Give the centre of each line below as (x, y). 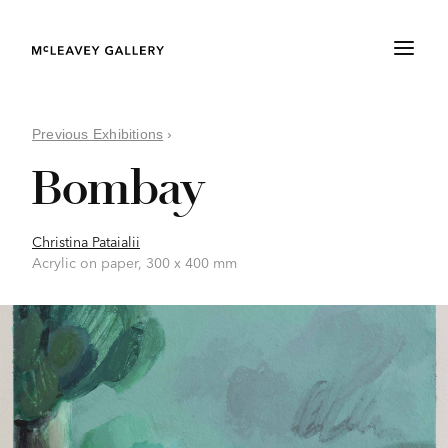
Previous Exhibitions (98, 134)
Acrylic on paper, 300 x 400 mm (134, 262)
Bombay (117, 188)
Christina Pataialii (86, 241)
